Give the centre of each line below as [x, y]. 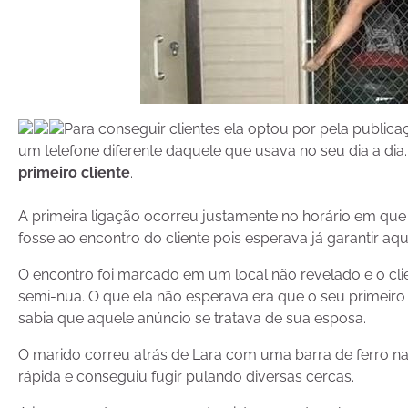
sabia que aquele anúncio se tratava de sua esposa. [192, 318]
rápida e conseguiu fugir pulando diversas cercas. [186, 377]
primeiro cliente [74, 173]
